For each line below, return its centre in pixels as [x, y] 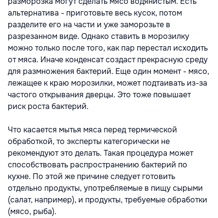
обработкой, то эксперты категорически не [89, 141]
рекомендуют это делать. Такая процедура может [100, 153]
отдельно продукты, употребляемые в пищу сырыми [105, 188]
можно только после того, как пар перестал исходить [108, 48]
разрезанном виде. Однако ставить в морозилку [99, 36]
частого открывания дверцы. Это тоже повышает [99, 94]
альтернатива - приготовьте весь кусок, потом [95, 13]
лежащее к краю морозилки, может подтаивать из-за [108, 83]
